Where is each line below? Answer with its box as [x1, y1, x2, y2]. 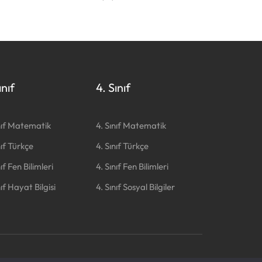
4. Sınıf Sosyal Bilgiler [96, 181, 175, 192]
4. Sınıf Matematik [96, 120, 167, 131]
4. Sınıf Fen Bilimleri [96, 161, 169, 172]
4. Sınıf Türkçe [96, 140, 149, 151]
